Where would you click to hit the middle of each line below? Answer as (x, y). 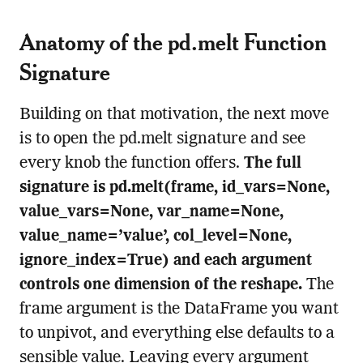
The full (272, 164)
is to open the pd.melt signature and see (162, 140)
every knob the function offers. (131, 164)
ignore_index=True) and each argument (165, 261)
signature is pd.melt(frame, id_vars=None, (174, 188)
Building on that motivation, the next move (174, 115)
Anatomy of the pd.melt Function (173, 42)
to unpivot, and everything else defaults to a (177, 334)
